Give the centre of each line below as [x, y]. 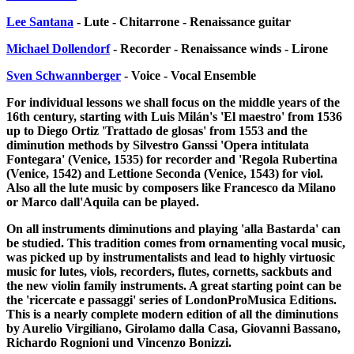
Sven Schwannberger [64, 75]
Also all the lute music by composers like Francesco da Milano [171, 187]
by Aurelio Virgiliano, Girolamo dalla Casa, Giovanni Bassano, [173, 328]
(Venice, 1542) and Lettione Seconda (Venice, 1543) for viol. [165, 173]
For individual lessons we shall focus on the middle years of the [173, 102]
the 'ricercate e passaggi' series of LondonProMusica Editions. [171, 299]
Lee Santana [40, 21]
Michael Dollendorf [58, 48]
